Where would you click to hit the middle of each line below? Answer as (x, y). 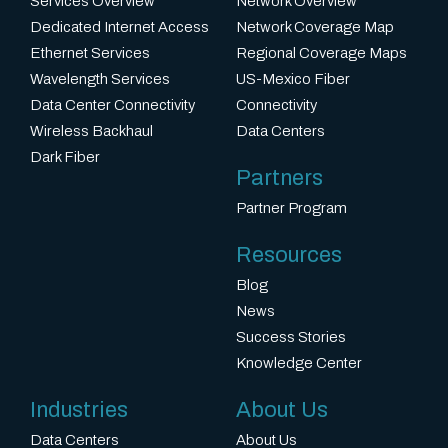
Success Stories (291, 337)
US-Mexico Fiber (293, 79)
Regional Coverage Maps (321, 53)
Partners (279, 178)
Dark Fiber (65, 157)
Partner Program (291, 208)
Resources (289, 255)
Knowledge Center (299, 363)
